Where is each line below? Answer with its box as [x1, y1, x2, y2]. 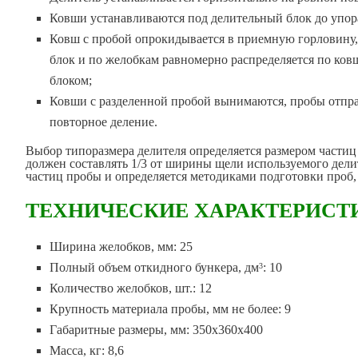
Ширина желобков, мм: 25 [50, 240, 193, 254]
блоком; [50, 73, 93, 87]
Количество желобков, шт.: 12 [50, 281, 213, 296]
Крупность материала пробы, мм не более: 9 [50, 302, 292, 316]
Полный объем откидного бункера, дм [50, 261, 260, 275]
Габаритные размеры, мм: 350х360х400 [50, 323, 264, 337]
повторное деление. [50, 114, 158, 129]
